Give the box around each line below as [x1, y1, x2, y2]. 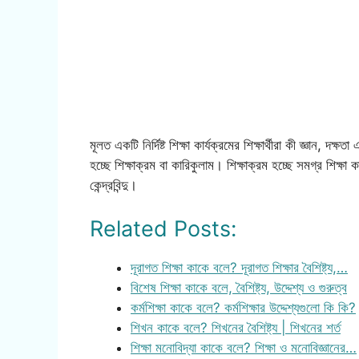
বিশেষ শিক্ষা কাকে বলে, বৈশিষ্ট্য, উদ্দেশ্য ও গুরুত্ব [131, 279, 347, 296]
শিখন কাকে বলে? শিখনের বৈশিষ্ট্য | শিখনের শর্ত [131, 319, 341, 336]
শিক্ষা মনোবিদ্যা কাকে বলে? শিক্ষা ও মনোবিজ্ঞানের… [131, 339, 357, 356]
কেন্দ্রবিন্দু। [90, 177, 137, 194]
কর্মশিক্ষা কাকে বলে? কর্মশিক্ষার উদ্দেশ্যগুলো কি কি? [131, 299, 356, 316]
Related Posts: [90, 215, 236, 242]
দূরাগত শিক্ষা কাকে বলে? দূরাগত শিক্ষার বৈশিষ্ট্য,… [131, 259, 348, 276]
